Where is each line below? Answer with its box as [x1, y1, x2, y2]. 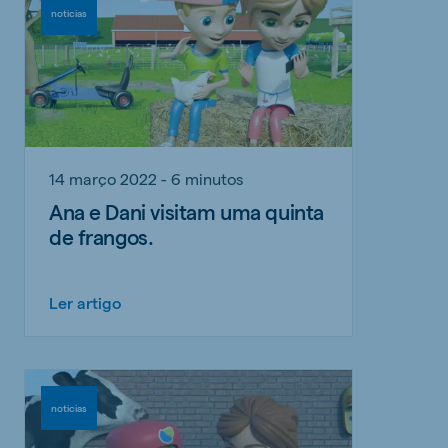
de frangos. [49, 223, 154, 249]
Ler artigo [49, 292, 122, 312]
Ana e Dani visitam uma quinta [49, 198, 324, 224]
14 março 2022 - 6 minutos [49, 168, 243, 188]
